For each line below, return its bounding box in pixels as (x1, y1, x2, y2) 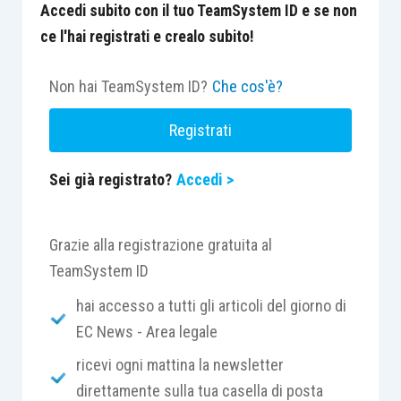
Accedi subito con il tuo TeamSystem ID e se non (39, 2, 357, 20)
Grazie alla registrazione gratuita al (48, 235, 272, 254)
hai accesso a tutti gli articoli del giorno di (75, 296, 346, 315)
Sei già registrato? (48, 170, 172, 189)
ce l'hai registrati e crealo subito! (39, 28, 254, 46)
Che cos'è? (211, 77, 283, 96)
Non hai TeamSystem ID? (48, 77, 208, 96)
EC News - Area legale (75, 322, 218, 341)
